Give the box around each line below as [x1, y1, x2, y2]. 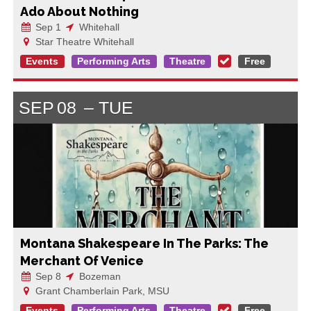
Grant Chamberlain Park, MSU [32, 285, 169, 296]
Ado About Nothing [19, 3, 139, 19]
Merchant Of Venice [19, 253, 144, 268]
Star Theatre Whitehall [32, 35, 134, 47]
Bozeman [76, 270, 121, 282]
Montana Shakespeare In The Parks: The [19, 235, 269, 251]
